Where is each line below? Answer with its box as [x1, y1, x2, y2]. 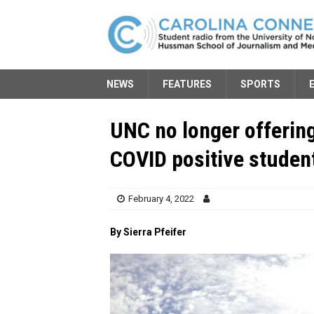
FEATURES [163, 78, 212, 90]
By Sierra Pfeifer [110, 226, 186, 238]
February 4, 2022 [128, 193, 194, 204]
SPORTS [240, 78, 280, 90]
